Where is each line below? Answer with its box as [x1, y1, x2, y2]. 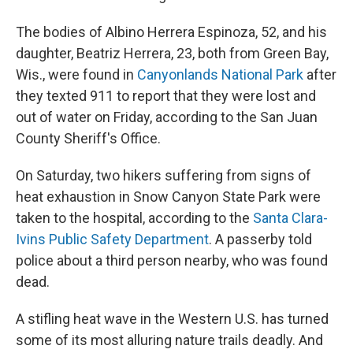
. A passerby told [209, 231, 312, 247]
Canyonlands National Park [137, 66, 303, 83]
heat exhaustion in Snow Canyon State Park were [16, 188, 321, 205]
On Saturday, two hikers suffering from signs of [16, 167, 311, 184]
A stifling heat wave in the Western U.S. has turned [16, 310, 329, 327]
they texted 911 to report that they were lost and [16, 87, 316, 104]
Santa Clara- [253, 210, 328, 226]
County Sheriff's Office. [16, 130, 161, 147]
